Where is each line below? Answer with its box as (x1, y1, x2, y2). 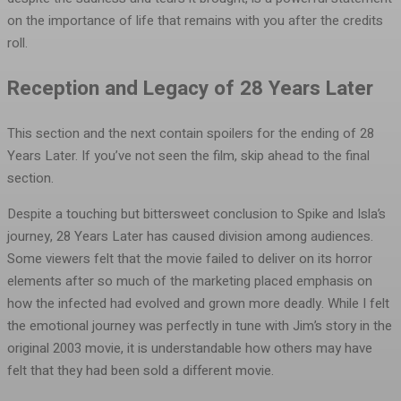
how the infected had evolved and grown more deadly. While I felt (7, 293, 389, 313)
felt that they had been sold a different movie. (7, 360, 274, 380)
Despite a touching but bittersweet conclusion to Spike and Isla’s (7, 203, 386, 224)
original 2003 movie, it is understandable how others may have (7, 337, 372, 358)
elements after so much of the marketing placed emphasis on (7, 270, 372, 291)
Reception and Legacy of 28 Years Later (7, 73, 373, 104)
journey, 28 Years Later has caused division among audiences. (7, 226, 373, 246)
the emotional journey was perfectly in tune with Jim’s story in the (7, 315, 392, 336)
